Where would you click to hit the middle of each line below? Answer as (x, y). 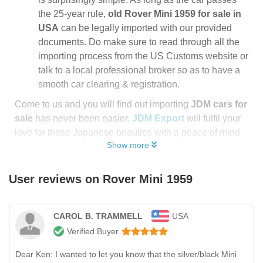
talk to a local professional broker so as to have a (139, 70)
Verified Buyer (93, 231)
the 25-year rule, (73, 14)
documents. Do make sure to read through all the (139, 42)
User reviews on (56, 179)
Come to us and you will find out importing (103, 104)
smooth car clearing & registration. (109, 84)
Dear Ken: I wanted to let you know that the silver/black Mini (126, 254)
